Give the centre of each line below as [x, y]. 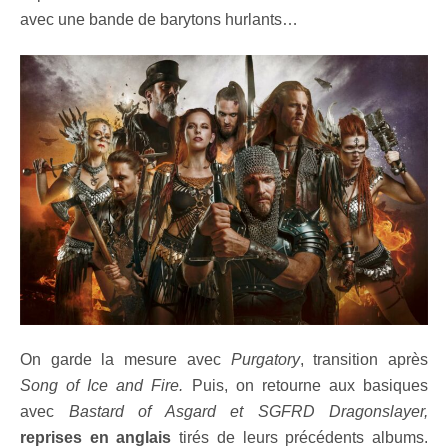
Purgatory [265, 360]
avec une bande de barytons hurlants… [159, 19]
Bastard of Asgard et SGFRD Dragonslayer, [248, 412]
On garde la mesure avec [125, 360]
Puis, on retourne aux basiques [306, 386]
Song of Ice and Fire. [102, 386]
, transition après [364, 360]
